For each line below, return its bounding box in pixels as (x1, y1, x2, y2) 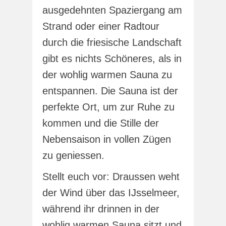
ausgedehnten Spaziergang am (42, 5, 182, 16)
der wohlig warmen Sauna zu (42, 69, 172, 81)
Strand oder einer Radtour (42, 21, 159, 32)
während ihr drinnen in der (42, 203, 159, 215)
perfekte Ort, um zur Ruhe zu (42, 101, 175, 113)
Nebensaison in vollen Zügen (42, 134, 171, 145)
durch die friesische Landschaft (42, 37, 182, 48)
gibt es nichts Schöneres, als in (42, 53, 182, 65)
